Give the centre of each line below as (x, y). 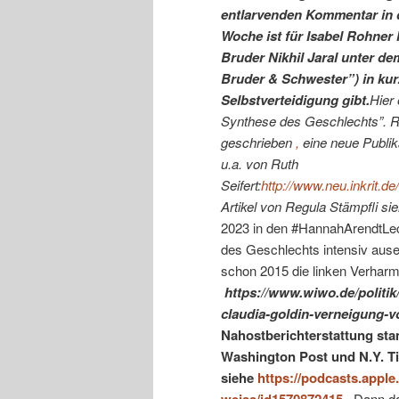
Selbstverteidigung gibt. (295, 99)
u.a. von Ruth (260, 163)
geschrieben (258, 142)
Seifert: (241, 184)
